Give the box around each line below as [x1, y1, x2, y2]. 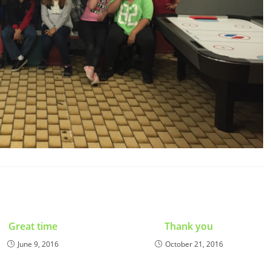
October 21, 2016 [165, 238, 223, 249]
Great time [8, 219, 57, 233]
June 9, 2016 [17, 238, 59, 249]
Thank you [165, 219, 214, 233]
